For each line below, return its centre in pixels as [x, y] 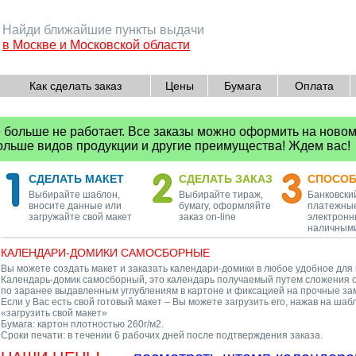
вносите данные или [75, 206]
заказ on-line [207, 217]
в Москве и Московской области [96, 45]
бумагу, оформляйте [225, 206]
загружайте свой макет [80, 217]
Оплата [314, 86]
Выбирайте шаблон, [74, 195]
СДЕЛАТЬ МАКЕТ [76, 179]
